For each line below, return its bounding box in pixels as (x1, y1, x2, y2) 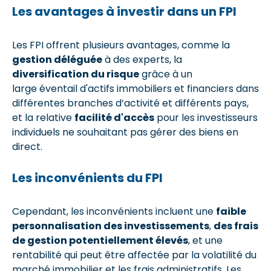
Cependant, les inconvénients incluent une (12, 204, 216, 218)
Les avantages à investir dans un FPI (12, 2, 239, 20)
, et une (188, 233, 223, 247)
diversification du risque (12, 67, 139, 81)
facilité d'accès (74, 110, 154, 125)
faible (216, 204, 246, 218)
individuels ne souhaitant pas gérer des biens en (12, 125, 238, 139)
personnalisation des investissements (12, 218, 209, 233)
